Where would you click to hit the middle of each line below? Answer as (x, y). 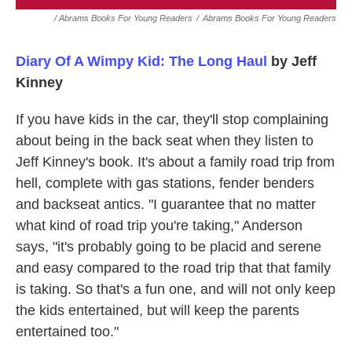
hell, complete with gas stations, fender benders (165, 183)
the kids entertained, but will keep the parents (158, 310)
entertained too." (67, 331)
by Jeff (292, 61)
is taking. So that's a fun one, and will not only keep (176, 289)
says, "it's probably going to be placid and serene (169, 246)
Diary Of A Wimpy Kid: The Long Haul (141, 61)
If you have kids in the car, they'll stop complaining (172, 119)
